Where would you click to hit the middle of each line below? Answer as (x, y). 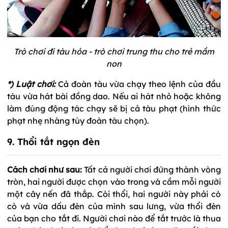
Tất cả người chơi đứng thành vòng (153, 169)
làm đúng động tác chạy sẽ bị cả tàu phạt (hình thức (114, 108)
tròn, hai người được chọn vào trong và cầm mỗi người (114, 181)
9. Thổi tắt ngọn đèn (53, 141)
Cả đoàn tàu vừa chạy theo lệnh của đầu (138, 84)
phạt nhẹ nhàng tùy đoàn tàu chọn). (78, 120)
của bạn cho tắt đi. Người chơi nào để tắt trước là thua (114, 218)
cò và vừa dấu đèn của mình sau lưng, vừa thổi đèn (114, 206)
